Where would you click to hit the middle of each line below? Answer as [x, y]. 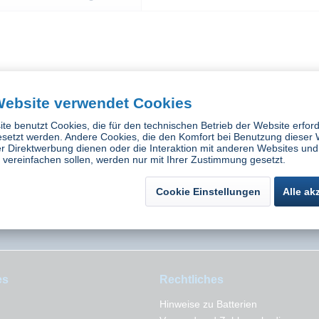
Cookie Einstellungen [208, 191]
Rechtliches [192, 279]
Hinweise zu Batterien [208, 304]
